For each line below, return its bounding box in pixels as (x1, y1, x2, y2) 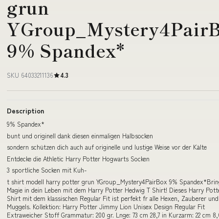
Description (7, 106, 44, 115)
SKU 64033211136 (7, 70, 53, 80)
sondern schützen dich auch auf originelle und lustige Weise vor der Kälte (7, 142, 207, 152)
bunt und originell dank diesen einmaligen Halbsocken (7, 131, 153, 140)
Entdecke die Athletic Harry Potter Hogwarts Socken (7, 153, 150, 163)
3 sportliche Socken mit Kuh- (7, 165, 87, 175)
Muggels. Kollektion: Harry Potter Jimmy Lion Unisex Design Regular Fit (7, 201, 205, 211)
